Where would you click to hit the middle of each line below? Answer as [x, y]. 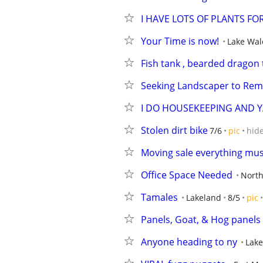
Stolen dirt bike [174, 130]
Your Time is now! [180, 41]
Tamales [159, 197]
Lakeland [204, 198]
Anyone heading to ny [189, 242]
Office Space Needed [187, 175]
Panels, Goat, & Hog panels [201, 220]
